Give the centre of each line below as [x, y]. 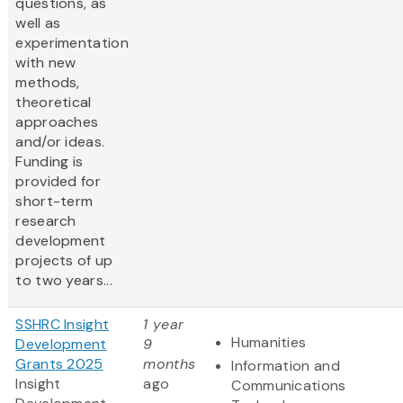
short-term [54, 201]
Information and [286, 366]
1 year [164, 325]
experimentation [72, 43]
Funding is [49, 162]
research [46, 221]
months [170, 364]
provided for [58, 182]
